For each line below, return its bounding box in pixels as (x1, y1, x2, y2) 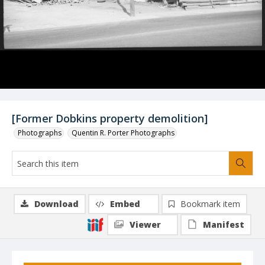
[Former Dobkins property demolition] (12, 111, 208, 125)
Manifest (203, 219, 244, 230)
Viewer (130, 219, 161, 230)
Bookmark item (180, 198, 240, 209)
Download (34, 198, 79, 209)
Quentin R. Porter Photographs (72, 128, 174, 138)
